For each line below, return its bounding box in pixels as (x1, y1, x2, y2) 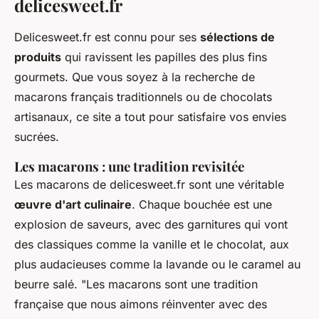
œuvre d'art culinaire (14, 197, 132, 212)
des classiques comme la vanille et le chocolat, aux (14, 237, 289, 252)
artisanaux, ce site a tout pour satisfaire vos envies (14, 110, 286, 125)
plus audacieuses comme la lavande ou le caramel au (14, 257, 300, 272)
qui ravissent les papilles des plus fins (61, 50, 267, 65)
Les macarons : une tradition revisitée (14, 157, 244, 176)
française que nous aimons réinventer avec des (14, 297, 267, 312)
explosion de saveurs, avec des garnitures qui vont (14, 217, 288, 232)
